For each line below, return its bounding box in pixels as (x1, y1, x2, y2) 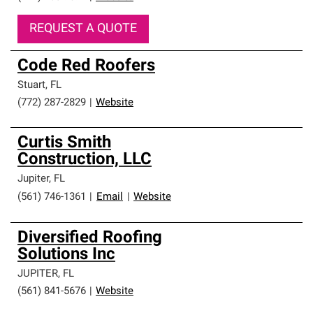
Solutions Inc (17, 247, 115, 263)
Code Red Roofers (17, 58, 155, 75)
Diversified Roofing (17, 230, 162, 247)
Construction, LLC (17, 152, 152, 168)
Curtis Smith (17, 135, 111, 152)
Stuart (17, 80, 45, 91)
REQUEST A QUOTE (29, 22, 137, 36)
